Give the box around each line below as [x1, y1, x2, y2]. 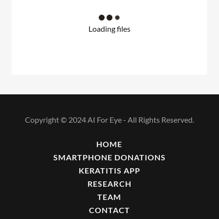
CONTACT [88, 205, 131, 215]
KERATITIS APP [78, 166, 141, 175]
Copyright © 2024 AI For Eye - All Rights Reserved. [25, 115, 194, 125]
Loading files [88, 24, 131, 34]
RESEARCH [88, 179, 131, 189]
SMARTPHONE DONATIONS [53, 153, 166, 162]
